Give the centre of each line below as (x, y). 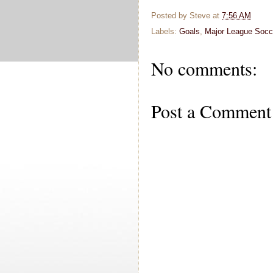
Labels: (165, 32)
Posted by (170, 15)
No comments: (204, 69)
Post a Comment (211, 111)
